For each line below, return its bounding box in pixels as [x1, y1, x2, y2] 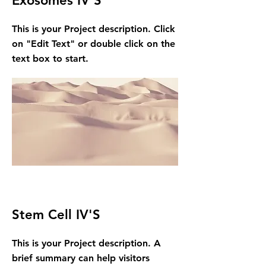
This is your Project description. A [12, 237, 161, 249]
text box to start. [12, 53, 88, 64]
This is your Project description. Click [12, 23, 175, 34]
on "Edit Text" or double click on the [12, 38, 175, 49]
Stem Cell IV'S [12, 207, 100, 223]
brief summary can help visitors [12, 252, 150, 264]
